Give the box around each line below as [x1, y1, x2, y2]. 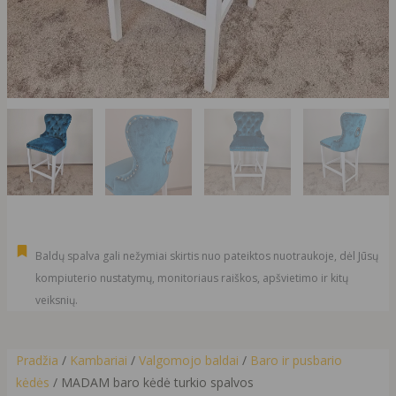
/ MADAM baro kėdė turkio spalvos [49, 374, 254, 392]
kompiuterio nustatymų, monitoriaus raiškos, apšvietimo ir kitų [35, 270, 349, 286]
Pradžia [15, 352, 58, 369]
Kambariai [69, 352, 127, 369]
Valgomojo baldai [138, 352, 239, 369]
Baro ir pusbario [249, 352, 342, 369]
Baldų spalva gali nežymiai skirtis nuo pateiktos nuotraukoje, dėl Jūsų [35, 247, 379, 263]
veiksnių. [35, 292, 79, 308]
